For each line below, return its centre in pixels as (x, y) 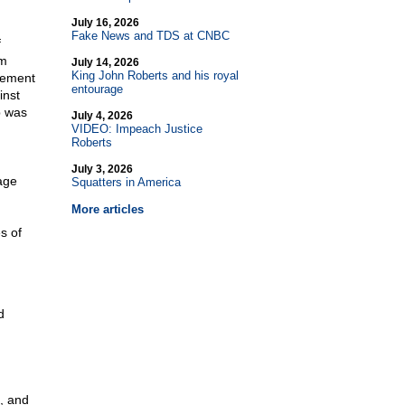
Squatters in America (126, 182)
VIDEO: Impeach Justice (137, 129)
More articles (107, 209)
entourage (97, 89)
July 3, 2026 (102, 169)
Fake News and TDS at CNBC (150, 36)
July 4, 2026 (102, 116)
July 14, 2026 (105, 62)
